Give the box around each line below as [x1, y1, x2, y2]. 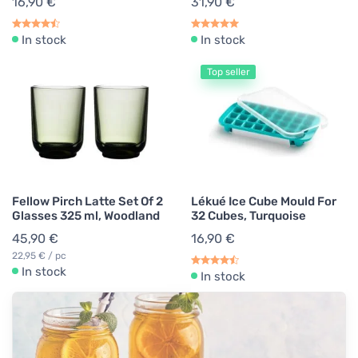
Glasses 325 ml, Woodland [12, 209, 160, 224]
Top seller [206, 66, 250, 78]
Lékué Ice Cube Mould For [191, 194, 336, 209]
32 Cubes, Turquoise [191, 209, 306, 224]
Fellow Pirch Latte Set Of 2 [12, 194, 163, 209]
